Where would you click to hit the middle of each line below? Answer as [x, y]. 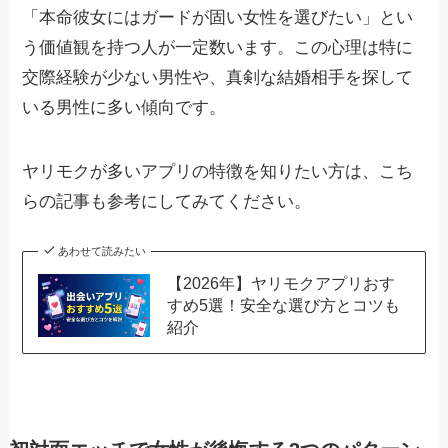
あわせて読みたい [101, 251]
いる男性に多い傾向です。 [124, 108]
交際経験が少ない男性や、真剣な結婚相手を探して [218, 78]
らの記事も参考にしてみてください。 [167, 202]
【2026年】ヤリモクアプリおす [280, 283]
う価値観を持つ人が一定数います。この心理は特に [218, 48]
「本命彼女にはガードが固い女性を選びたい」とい [218, 18]
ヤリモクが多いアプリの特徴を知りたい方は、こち [218, 172]
